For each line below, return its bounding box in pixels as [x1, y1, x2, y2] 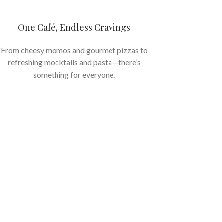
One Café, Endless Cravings [18, 21, 131, 33]
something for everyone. [33, 70, 115, 79]
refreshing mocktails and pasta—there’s [7, 57, 141, 67]
